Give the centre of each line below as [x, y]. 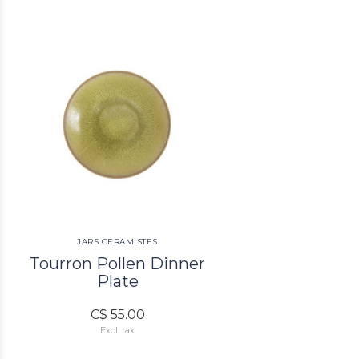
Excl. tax [118, 330]
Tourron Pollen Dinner [118, 263]
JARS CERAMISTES [117, 241]
